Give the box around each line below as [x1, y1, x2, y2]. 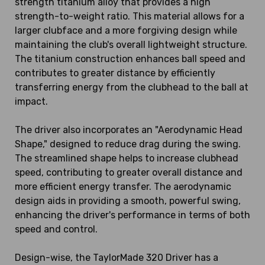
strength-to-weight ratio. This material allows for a [15, 11, 244, 22]
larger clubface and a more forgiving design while [15, 25, 237, 37]
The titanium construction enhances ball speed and [15, 53, 245, 65]
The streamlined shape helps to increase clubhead [15, 153, 238, 164]
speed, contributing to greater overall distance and [15, 167, 243, 179]
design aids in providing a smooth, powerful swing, [15, 195, 241, 207]
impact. [15, 96, 48, 108]
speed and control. [15, 224, 98, 235]
